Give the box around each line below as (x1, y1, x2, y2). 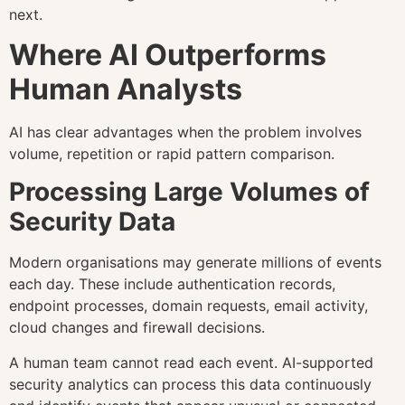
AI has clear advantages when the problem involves (9, 122, 362, 141)
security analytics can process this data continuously (9, 374, 372, 393)
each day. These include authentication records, (9, 275, 335, 294)
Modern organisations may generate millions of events (9, 253, 381, 272)
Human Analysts (9, 71, 242, 107)
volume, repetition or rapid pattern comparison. (9, 144, 334, 163)
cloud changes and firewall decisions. (9, 318, 265, 337)
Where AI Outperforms (9, 36, 326, 72)
